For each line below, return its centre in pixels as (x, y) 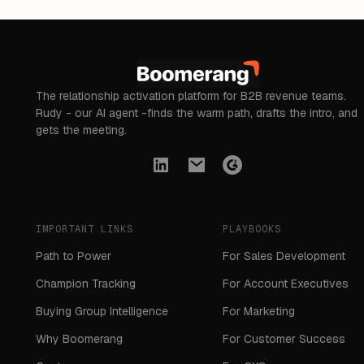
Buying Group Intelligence (102, 311)
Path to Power (74, 256)
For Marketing (259, 311)
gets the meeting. (82, 130)
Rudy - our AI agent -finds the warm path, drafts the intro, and (197, 113)
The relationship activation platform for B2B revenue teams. (191, 95)
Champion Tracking (86, 283)
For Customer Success (284, 338)
